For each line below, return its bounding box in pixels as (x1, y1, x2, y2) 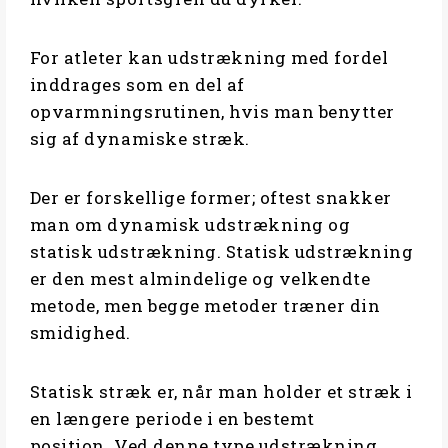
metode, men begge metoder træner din (29, 294, 381, 318)
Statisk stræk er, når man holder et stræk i (29, 380, 413, 404)
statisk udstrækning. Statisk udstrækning (29, 240, 414, 264)
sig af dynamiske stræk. (29, 127, 259, 151)
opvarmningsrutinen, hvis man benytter (29, 100, 395, 124)
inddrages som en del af (29, 73, 245, 97)
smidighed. (29, 321, 141, 345)
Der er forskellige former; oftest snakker (29, 186, 392, 210)
